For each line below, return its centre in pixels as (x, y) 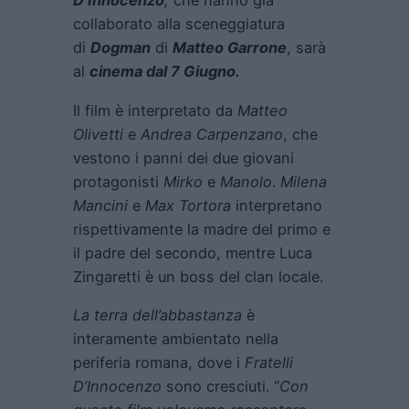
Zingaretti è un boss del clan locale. (198, 276)
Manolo (246, 181)
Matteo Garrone (230, 48)
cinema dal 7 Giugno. (165, 72)
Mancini (100, 205)
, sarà (306, 48)
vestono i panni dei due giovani (184, 157)
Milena (304, 181)
